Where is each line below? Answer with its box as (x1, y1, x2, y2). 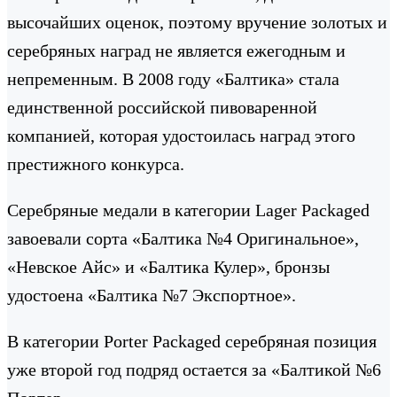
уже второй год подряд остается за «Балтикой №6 (7, 359, 381, 379)
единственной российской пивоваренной (7, 97, 317, 117)
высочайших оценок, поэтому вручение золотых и (7, 12, 387, 32)
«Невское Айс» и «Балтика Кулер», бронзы (7, 256, 330, 276)
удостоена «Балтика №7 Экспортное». (7, 284, 296, 305)
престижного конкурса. (7, 153, 184, 174)
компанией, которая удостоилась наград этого (7, 125, 355, 145)
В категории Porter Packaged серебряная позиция (7, 331, 377, 351)
